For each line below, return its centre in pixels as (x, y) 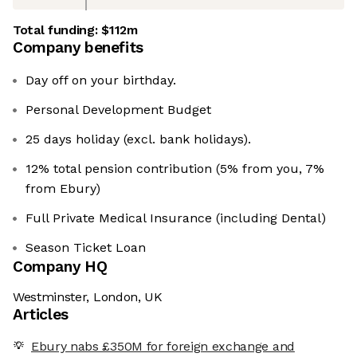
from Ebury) (63, 189)
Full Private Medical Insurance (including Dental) (176, 218)
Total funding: (57, 30)
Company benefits (78, 48)
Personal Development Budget (118, 110)
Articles (41, 315)
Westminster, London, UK (88, 297)
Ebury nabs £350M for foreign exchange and (163, 347)
